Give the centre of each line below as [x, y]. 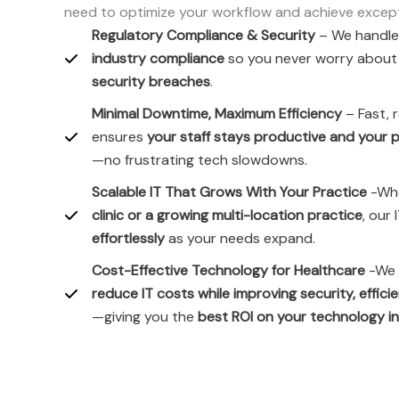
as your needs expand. [240, 238]
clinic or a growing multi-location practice [227, 215]
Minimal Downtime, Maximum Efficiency [217, 114]
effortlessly [128, 238]
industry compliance [158, 58]
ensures [119, 137]
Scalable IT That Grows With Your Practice [229, 192]
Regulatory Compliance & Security [204, 35]
